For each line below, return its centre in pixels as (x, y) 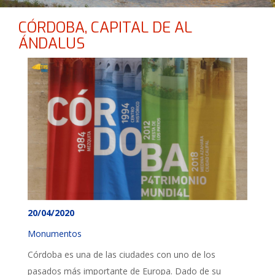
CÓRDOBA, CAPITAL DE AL (105, 28)
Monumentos (55, 234)
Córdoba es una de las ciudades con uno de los (122, 255)
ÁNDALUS (52, 44)
